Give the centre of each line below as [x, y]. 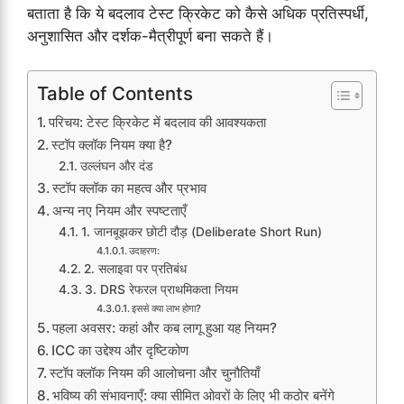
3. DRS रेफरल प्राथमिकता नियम [161, 290]
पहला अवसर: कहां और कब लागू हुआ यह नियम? [165, 328]
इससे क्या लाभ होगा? [166, 309]
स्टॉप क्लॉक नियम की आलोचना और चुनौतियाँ [155, 373]
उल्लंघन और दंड [116, 166]
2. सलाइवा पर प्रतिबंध [135, 269]
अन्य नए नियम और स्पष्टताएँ [120, 211]
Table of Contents [115, 94]
